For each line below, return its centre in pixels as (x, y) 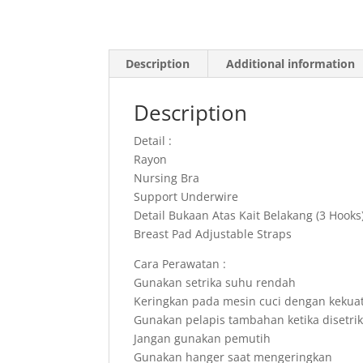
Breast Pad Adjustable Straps (213, 234)
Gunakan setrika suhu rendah (215, 283)
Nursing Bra (167, 178)
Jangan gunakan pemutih (203, 339)
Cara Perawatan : (180, 264)
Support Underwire (186, 197)
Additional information (291, 64)
